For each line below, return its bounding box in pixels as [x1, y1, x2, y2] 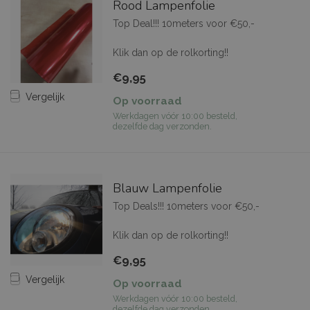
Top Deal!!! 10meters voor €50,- [112, 18, 255, 30]
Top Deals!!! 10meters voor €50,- [112, 201, 259, 212]
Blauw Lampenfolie [112, 180, 222, 197]
